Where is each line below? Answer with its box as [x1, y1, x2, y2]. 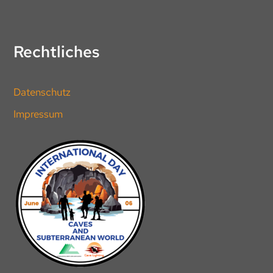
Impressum [13, 107, 63, 121]
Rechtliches [13, 41, 100, 63]
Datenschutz [13, 85, 71, 99]
